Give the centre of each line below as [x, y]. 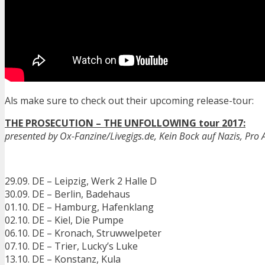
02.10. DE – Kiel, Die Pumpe [64, 220]
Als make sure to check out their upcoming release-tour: [129, 100]
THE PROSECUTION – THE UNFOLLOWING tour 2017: [125, 123]
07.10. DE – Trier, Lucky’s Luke [71, 246]
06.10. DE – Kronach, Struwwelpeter [83, 233]
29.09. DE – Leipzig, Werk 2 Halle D [81, 181]
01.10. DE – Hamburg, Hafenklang [79, 207]
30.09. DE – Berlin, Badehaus [67, 194]
